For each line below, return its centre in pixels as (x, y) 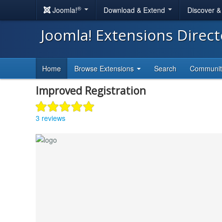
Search (165, 68)
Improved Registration (91, 91)
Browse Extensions (105, 68)
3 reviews (51, 118)
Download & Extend (135, 10)
